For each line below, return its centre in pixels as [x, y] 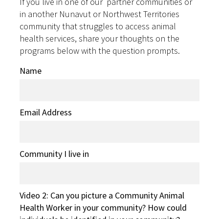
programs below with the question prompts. [100, 51]
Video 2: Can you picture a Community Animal [102, 196]
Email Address [46, 112]
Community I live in [54, 154]
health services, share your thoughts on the [99, 39]
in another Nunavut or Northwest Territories [99, 14]
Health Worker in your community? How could [103, 208]
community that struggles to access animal [98, 26]
